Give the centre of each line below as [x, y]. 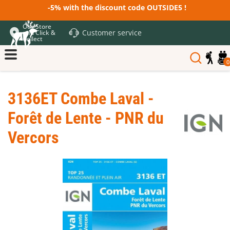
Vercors [33, 138]
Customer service [112, 33]
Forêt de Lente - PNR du [86, 118]
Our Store [37, 26]
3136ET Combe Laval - [81, 99]
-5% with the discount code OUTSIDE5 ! [115, 7]
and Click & [39, 33]
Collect [33, 39]
